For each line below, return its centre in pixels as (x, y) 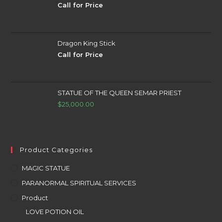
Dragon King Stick (87, 43)
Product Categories (56, 150)
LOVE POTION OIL (55, 212)
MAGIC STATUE (46, 168)
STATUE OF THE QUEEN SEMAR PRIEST (120, 93)
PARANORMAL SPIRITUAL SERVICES (79, 183)
